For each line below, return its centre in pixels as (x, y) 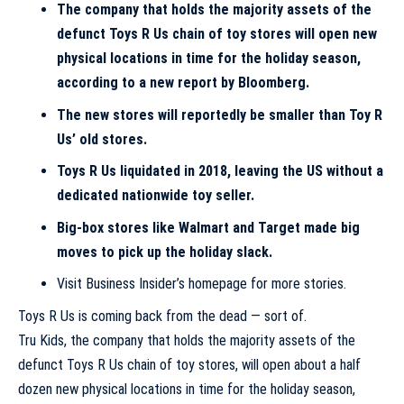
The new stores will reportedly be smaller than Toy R (219, 115)
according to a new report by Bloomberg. (183, 83)
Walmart (203, 227)
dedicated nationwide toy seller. (155, 195)
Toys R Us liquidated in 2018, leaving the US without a (220, 171)
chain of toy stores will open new (272, 34)
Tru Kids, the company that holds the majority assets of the (187, 340)
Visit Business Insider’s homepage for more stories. (201, 284)
